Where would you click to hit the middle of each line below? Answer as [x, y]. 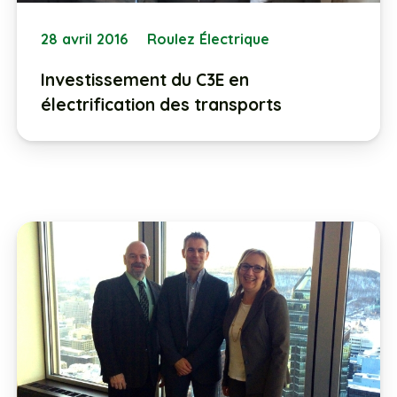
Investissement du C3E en [144, 79]
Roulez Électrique [209, 39]
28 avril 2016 [84, 39]
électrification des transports [161, 104]
